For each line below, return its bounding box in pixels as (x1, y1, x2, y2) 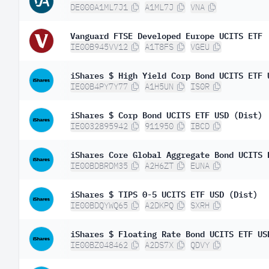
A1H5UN (145, 81, 174, 92)
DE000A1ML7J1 (70, 2, 128, 13)
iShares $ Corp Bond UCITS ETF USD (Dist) (70, 107, 262, 121)
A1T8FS (145, 41, 174, 52)
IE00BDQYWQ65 (70, 200, 128, 211)
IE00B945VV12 (70, 41, 128, 52)
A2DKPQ (145, 200, 174, 211)
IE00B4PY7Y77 (70, 81, 128, 92)
